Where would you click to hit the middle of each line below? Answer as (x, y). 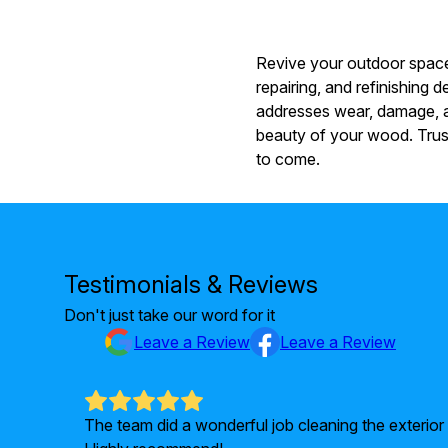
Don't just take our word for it (169, 314)
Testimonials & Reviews (191, 284)
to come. (288, 158)
